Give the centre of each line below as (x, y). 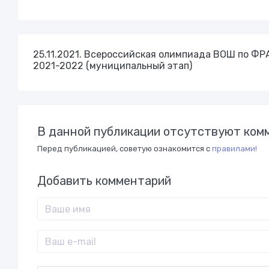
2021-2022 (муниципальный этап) (113, 66)
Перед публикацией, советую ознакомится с (125, 149)
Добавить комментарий (104, 181)
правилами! (234, 149)
